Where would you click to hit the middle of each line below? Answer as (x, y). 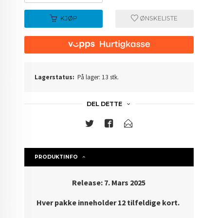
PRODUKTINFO (56, 157)
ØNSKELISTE (158, 18)
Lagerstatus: (55, 77)
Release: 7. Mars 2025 (109, 182)
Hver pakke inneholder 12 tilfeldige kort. (109, 202)
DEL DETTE (104, 104)
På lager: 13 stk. (98, 77)
